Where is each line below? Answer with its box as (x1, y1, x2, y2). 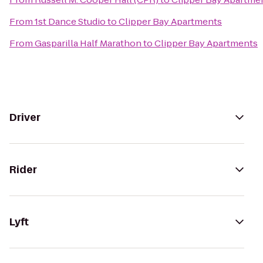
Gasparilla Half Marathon (35, 37, 141, 49)
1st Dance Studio (35, 15, 106, 28)
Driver (9, 110, 41, 124)
